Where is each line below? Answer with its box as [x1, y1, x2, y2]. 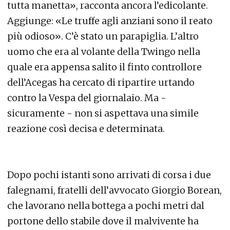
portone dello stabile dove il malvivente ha [7, 215, 199, 227]
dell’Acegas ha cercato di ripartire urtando [7, 76, 195, 88]
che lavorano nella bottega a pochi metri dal [7, 200, 204, 212]
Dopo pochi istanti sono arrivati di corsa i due [7, 169, 211, 181]
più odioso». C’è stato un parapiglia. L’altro [7, 30, 199, 42]
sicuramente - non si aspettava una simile [7, 107, 199, 119]
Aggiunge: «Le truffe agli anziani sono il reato [7, 15, 213, 27]
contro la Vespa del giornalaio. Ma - [7, 92, 166, 104]
